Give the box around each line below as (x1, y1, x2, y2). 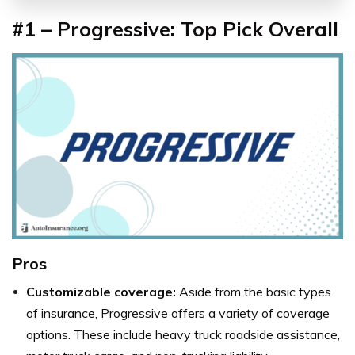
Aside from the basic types (179, 284, 331, 300)
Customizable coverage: (26, 284, 179, 300)
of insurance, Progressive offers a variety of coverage (26, 305, 330, 322)
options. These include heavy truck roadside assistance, (26, 326, 340, 343)
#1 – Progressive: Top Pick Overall (12, 17, 338, 41)
